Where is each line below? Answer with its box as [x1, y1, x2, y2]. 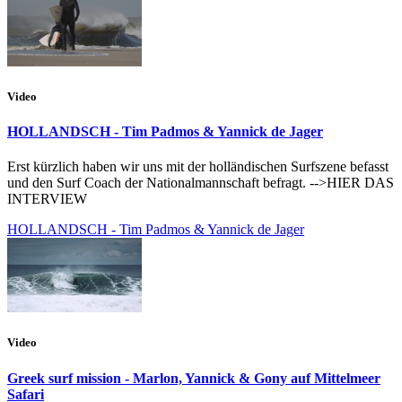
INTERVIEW [7, 191, 87, 207]
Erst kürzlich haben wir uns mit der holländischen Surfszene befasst [7, 159, 389, 175]
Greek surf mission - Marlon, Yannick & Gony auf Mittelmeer [7, 370, 380, 386]
